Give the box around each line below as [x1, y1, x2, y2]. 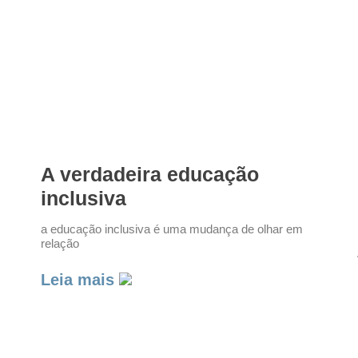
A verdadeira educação [40, 163, 259, 186]
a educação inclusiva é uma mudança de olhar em [40, 222, 303, 237]
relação [40, 237, 79, 251]
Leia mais [40, 271, 119, 289]
